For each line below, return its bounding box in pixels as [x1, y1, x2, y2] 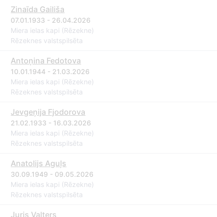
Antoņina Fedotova [11, 56, 81, 65]
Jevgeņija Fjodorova [11, 107, 86, 117]
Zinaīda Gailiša [11, 4, 65, 14]
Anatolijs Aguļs [11, 158, 67, 168]
